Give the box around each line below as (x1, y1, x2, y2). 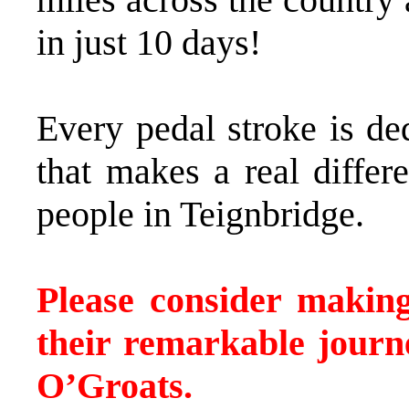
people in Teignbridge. (37, 193, 364, 235)
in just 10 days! (37, 21, 261, 63)
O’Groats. (37, 364, 202, 406)
